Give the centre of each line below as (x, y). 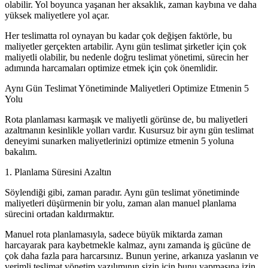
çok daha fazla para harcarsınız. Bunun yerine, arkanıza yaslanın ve (132, 255)
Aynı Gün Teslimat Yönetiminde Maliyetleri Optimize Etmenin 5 (127, 88)
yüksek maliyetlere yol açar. (57, 15)
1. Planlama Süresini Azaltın (58, 172)
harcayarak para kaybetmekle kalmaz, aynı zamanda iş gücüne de (128, 245)
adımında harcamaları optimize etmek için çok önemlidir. (111, 68)
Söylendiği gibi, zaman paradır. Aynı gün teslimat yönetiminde (122, 192)
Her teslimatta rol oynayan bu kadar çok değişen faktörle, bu (118, 35)
